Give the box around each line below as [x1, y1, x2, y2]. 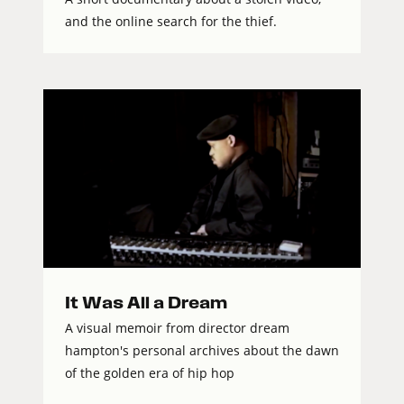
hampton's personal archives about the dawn [65, 342, 339, 360]
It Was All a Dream [65, 294, 227, 312]
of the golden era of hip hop [65, 364, 234, 382]
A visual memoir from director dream [65, 319, 289, 337]
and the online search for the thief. [65, 13, 277, 31]
